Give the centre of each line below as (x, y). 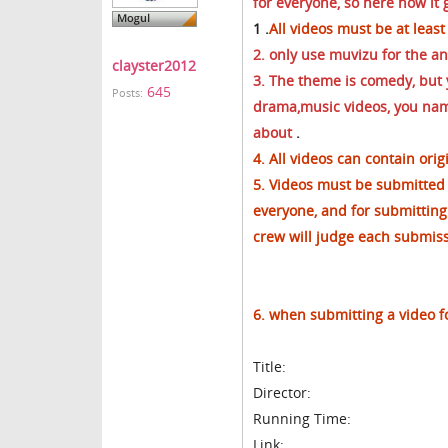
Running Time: (302, 418)
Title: (269, 366)
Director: (282, 392)
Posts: (127, 93)
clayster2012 (154, 65)
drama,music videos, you (337, 106)
